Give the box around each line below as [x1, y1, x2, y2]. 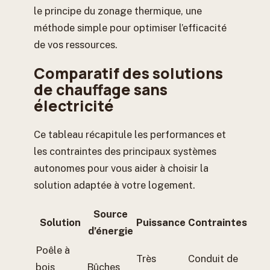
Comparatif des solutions [34, 63, 223, 84]
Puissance [136, 216, 186, 228]
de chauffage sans [34, 80, 168, 100]
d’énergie [87, 224, 133, 237]
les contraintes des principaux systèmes [34, 145, 216, 158]
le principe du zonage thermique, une [34, 4, 202, 17]
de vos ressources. [34, 38, 118, 51]
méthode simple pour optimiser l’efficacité [34, 21, 227, 34]
